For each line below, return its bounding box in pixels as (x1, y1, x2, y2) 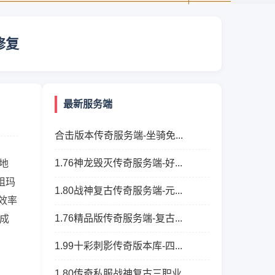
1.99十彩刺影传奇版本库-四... (54, 241, 182, 251)
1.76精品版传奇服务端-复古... (54, 213, 182, 223)
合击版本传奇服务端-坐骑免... (54, 130, 183, 141)
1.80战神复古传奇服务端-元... (54, 185, 182, 196)
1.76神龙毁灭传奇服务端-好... (54, 158, 182, 168)
